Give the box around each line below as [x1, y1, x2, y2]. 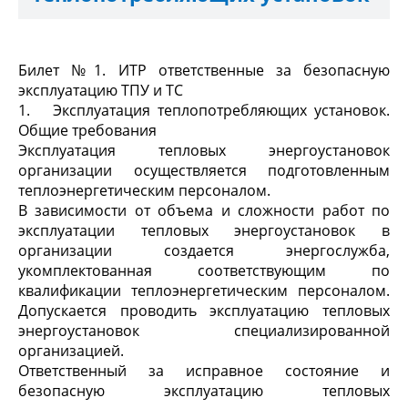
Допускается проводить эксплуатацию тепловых [18, 301, 390, 321]
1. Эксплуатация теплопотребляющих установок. [18, 100, 390, 120]
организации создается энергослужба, [18, 240, 390, 260]
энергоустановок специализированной [18, 321, 390, 341]
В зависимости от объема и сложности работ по [18, 200, 390, 220]
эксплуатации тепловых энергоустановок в [18, 220, 390, 240]
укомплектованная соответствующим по [18, 260, 390, 280]
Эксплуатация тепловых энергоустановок [18, 140, 390, 160]
